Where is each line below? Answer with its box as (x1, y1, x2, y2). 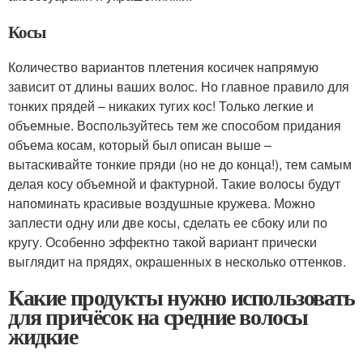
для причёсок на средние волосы (8, 300, 308, 333)
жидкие (8, 319, 78, 352)
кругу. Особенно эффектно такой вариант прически (8, 233, 317, 251)
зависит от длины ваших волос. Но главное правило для (8, 77, 349, 96)
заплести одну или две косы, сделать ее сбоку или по (8, 213, 327, 232)
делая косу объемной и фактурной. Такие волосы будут (8, 174, 340, 193)
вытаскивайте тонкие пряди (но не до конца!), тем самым (8, 155, 352, 173)
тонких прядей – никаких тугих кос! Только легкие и (8, 96, 314, 115)
